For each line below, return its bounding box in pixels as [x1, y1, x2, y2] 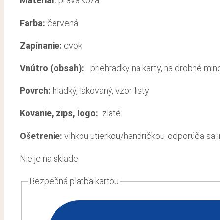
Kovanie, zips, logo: [20, 108, 98, 119]
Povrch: [20, 85, 53, 96]
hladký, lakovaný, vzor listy [53, 85, 149, 96]
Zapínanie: [20, 40, 64, 51]
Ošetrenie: [20, 131, 64, 141]
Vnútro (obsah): [20, 63, 86, 74]
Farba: [20, 18, 47, 28]
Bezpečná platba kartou [29, 176, 119, 187]
